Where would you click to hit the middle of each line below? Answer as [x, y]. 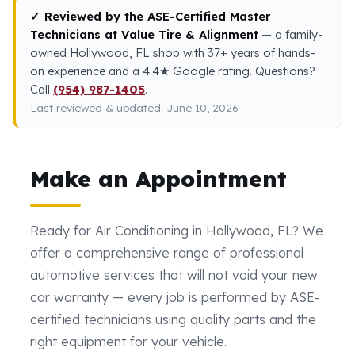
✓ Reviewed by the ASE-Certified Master [150, 16]
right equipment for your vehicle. [128, 341]
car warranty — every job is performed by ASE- [175, 297]
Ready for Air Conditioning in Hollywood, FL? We [177, 230]
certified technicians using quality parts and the [173, 319]
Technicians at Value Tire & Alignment [144, 34]
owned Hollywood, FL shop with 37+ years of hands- [173, 52]
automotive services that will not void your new [174, 275]
